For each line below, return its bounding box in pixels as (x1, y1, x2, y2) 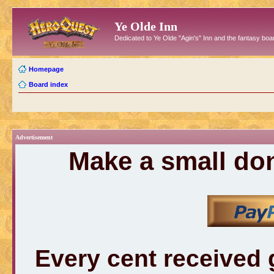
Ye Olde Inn (114, 20, 177, 33)
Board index (29, 80, 68, 88)
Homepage (29, 65, 64, 73)
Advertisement (15, 133, 53, 141)
